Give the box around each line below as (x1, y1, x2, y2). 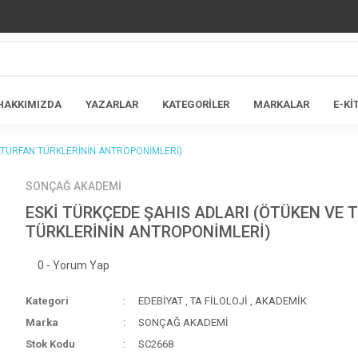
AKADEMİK (254, 295, 307, 307)
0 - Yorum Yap (38, 259, 110, 272)
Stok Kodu (26, 338, 76, 350)
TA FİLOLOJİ (189, 295, 248, 307)
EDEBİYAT (137, 295, 183, 307)
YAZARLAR (85, 98, 138, 110)
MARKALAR (253, 98, 309, 110)
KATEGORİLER (161, 98, 229, 110)
